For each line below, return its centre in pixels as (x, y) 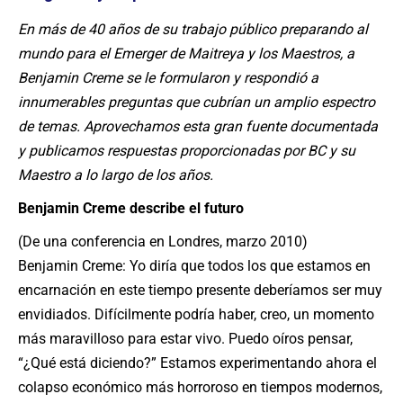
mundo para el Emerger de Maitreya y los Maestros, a (186, 54)
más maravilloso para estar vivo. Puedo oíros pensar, (185, 339)
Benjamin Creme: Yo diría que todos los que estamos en (194, 266)
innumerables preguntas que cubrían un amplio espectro (197, 102)
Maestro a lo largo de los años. (116, 175)
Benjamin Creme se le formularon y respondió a (168, 78)
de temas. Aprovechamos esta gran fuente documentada (198, 126)
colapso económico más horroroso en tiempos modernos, (200, 387)
